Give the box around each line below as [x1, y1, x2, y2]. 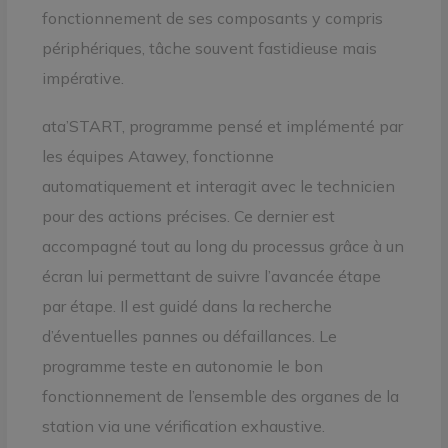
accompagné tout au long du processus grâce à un [41, 235, 404, 256]
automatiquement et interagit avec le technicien [41, 175, 395, 196]
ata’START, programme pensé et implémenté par [41, 115, 403, 136]
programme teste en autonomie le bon [41, 355, 323, 376]
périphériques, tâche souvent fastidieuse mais [41, 37, 377, 58]
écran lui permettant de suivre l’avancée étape [41, 265, 381, 286]
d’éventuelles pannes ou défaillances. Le [41, 325, 337, 346]
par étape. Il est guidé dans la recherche [41, 295, 332, 316]
